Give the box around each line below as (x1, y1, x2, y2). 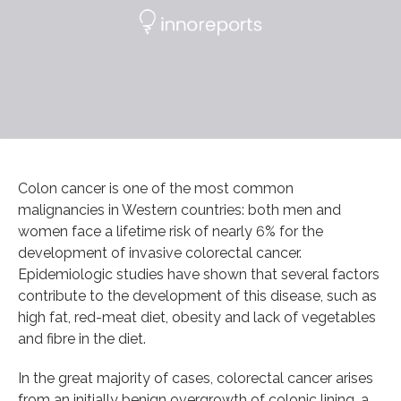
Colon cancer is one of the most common (18, 179, 294, 197)
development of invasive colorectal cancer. (18, 243, 302, 261)
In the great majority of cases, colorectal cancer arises (18, 369, 373, 387)
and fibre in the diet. (18, 329, 146, 347)
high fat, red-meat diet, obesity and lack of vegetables (18, 308, 376, 326)
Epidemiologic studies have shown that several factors (18, 265, 380, 283)
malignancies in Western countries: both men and (18, 200, 341, 218)
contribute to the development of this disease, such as (18, 286, 377, 304)
